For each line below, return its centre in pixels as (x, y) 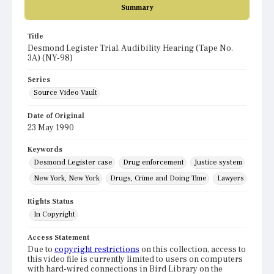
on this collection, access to (193, 250)
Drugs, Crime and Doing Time (158, 179)
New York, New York (67, 179)
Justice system (218, 163)
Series (39, 80)
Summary (137, 8)
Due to (41, 250)
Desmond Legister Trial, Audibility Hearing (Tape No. (130, 49)
